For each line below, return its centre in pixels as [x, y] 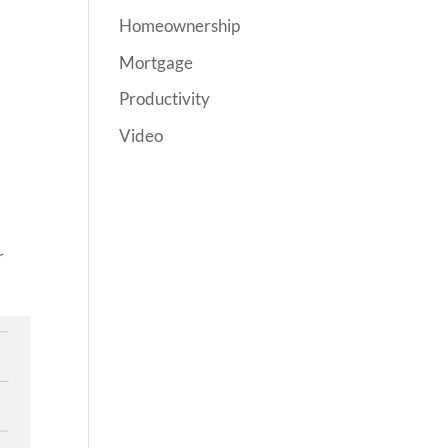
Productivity [165, 98]
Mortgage [156, 62]
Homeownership [180, 25]
